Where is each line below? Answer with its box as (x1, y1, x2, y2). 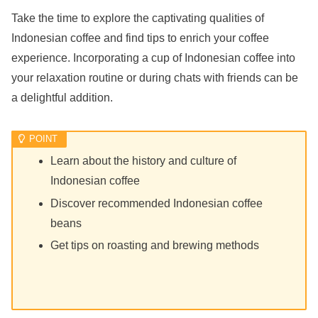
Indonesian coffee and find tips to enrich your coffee (11, 32, 269, 45)
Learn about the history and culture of (50, 155, 237, 168)
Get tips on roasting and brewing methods (50, 238, 260, 251)
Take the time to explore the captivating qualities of (11, 12, 264, 25)
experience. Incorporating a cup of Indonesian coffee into (11, 52, 295, 65)
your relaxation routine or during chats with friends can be (11, 72, 298, 84)
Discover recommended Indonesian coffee (50, 197, 263, 209)
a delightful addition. (11, 92, 113, 104)
